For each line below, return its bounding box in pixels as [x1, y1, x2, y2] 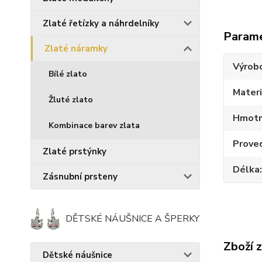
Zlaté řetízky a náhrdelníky [43, 18, 159, 30]
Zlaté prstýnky [43, 146, 106, 158]
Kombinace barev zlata [49, 120, 140, 132]
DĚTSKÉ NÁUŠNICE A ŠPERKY [65, 212, 199, 226]
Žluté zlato [49, 94, 93, 106]
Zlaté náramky [44, 43, 108, 55]
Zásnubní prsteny [43, 171, 118, 183]
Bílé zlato [49, 68, 87, 80]
